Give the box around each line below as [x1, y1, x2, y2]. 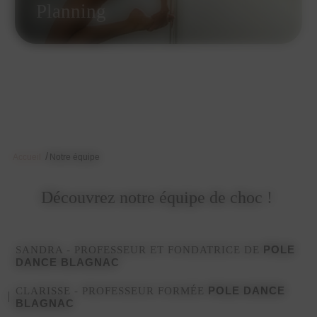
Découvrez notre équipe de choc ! [40, 188, 277, 207]
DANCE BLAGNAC [16, 255, 120, 268]
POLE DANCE [208, 284, 286, 296]
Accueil [13, 151, 42, 162]
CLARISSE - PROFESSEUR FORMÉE [16, 284, 209, 296]
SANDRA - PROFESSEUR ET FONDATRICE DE [16, 243, 264, 255]
